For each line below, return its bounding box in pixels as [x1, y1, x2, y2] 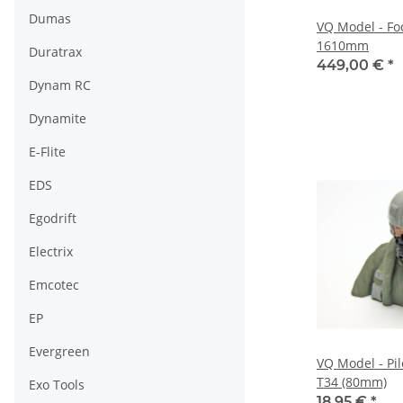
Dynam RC [29, 76, 91, 94]
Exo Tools [29, 376, 85, 394]
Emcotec [29, 276, 79, 294]
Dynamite [29, 110, 86, 128]
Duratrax [29, 43, 82, 61]
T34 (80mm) [317, 373, 387, 391]
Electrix [29, 243, 73, 261]
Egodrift [29, 210, 76, 228]
